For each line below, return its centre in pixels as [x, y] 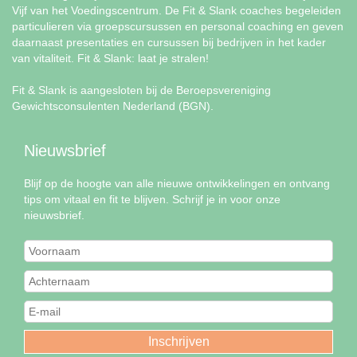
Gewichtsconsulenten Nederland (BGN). [113, 106]
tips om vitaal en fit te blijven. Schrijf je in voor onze [152, 200]
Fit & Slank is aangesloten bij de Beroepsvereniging [141, 90]
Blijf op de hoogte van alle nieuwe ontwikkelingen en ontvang [177, 184]
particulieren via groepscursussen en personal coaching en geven [178, 27]
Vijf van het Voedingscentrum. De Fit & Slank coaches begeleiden [177, 11]
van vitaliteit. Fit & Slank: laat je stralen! [112, 59]
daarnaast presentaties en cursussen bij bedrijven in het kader [169, 43]
